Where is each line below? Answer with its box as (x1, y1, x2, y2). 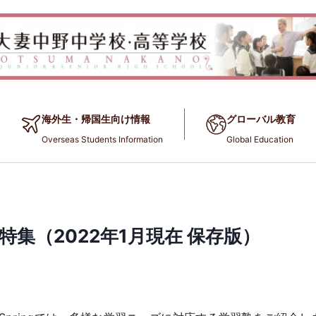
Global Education (226, 134, 293, 145)
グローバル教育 (226, 113, 296, 125)
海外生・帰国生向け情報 (42, 113, 150, 125)
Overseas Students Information (42, 134, 163, 145)
